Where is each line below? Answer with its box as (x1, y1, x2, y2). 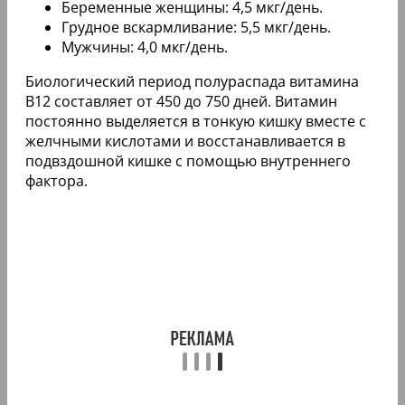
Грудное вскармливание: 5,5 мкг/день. (61, 16, 331, 37)
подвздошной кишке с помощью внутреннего (25, 150, 351, 171)
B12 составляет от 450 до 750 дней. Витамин (25, 90, 337, 111)
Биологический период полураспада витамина (25, 71, 359, 91)
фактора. (25, 170, 88, 191)
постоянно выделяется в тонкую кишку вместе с (25, 110, 366, 131)
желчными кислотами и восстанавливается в (25, 130, 345, 151)
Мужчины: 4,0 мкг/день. (61, 36, 228, 57)
